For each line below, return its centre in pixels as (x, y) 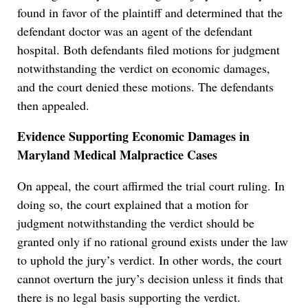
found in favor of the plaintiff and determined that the (150, 13)
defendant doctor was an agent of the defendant (135, 31)
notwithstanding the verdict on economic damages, (144, 68)
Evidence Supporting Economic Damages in (133, 136)
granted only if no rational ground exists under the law (153, 242)
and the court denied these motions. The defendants (145, 87)
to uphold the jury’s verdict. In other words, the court (150, 260)
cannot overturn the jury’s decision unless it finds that (150, 279)
